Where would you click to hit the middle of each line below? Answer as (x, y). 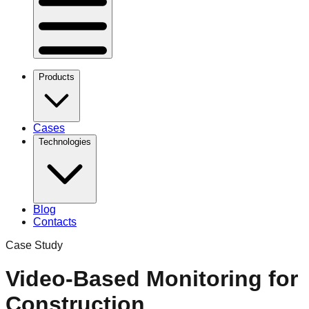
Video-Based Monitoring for (152, 279)
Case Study (34, 245)
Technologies (65, 141)
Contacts (55, 221)
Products (57, 77)
